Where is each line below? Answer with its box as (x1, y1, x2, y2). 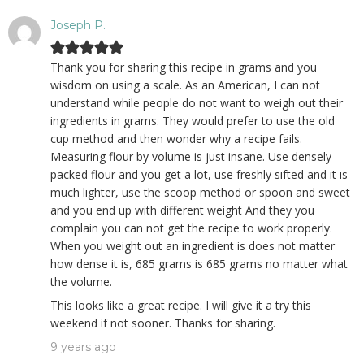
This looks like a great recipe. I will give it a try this (50, 297, 311, 313)
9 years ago (50, 340, 116, 354)
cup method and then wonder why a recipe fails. (50, 131, 302, 146)
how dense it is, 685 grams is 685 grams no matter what (50, 256, 348, 271)
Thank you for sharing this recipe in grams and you (50, 59, 317, 75)
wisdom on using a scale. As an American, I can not (50, 77, 320, 93)
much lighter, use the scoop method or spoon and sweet (50, 184, 350, 200)
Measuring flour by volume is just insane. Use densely (50, 149, 331, 164)
